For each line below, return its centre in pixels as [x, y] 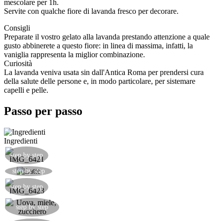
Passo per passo [43, 111]
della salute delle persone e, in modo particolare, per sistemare [100, 81]
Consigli [17, 28]
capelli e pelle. [26, 90]
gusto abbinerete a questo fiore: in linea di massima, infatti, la [98, 46]
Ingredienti [21, 141]
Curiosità [18, 64]
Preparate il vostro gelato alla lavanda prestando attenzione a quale [107, 37]
